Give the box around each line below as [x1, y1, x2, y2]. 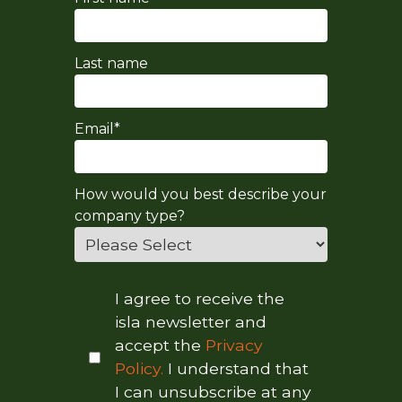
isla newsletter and [114, 312, 267, 331]
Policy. [114, 359, 168, 378]
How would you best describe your [74, 186, 327, 203]
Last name [74, 55, 148, 72]
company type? [74, 207, 185, 224]
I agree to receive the [114, 289, 284, 308]
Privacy [205, 336, 263, 354]
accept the [114, 336, 205, 354]
